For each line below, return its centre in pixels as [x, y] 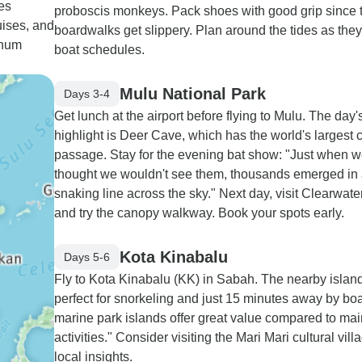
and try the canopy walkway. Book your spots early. [199, 213]
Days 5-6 [87, 257]
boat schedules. [99, 50]
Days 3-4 [87, 93]
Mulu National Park [193, 93]
